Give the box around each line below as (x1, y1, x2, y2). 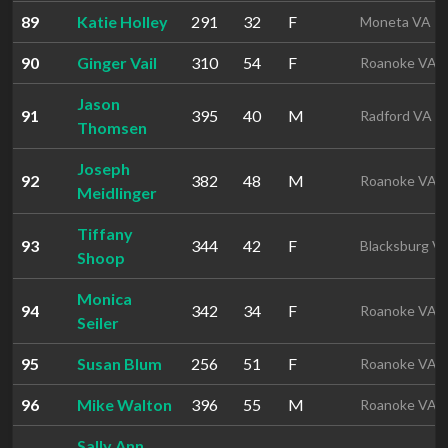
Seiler (77, 313, 119, 332)
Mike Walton (77, 395, 172, 414)
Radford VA (360, 107, 432, 124)
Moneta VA (360, 13, 431, 30)
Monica (77, 289, 132, 308)
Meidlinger (77, 183, 157, 202)
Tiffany (77, 224, 133, 243)
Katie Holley (77, 12, 168, 31)
